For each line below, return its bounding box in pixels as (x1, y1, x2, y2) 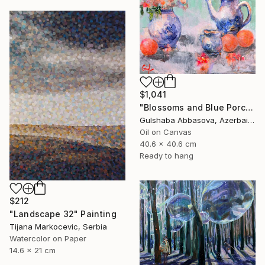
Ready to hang (140, 151, 193, 161)
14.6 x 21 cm (9, 245, 56, 256)
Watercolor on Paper (9, 234, 86, 244)
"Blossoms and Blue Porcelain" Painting (245, 102, 253, 113)
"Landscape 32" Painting (9, 209, 117, 219)
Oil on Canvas (140, 127, 192, 137)
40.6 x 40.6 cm (140, 139, 196, 149)
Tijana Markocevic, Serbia (9, 222, 107, 232)
